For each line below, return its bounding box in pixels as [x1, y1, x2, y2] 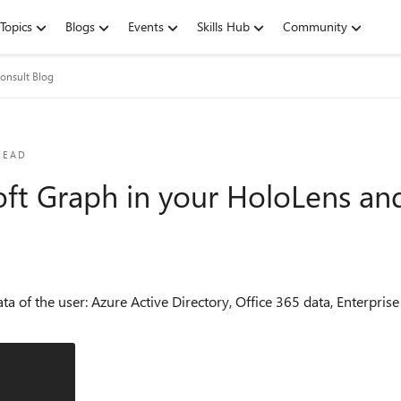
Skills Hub [197, 18, 250, 35]
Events [128, 18, 164, 35]
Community [283, 18, 347, 35]
